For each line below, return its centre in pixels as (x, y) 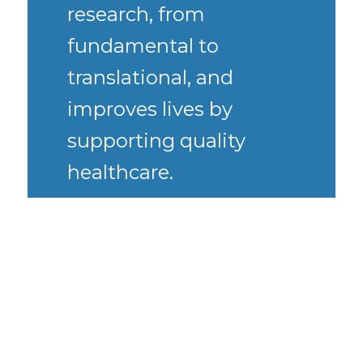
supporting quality (157, 141)
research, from (137, 15)
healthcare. (121, 173)
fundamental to (143, 46)
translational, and (151, 78)
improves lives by (150, 109)
